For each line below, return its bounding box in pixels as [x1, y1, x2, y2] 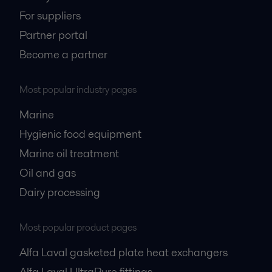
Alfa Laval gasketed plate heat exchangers [19, 245, 228, 260]
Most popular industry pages [19, 83, 137, 97]
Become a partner [19, 47, 107, 63]
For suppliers [19, 8, 81, 24]
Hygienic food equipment [19, 126, 141, 142]
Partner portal [19, 27, 87, 43]
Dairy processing [19, 185, 100, 200]
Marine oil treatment [19, 146, 119, 161]
